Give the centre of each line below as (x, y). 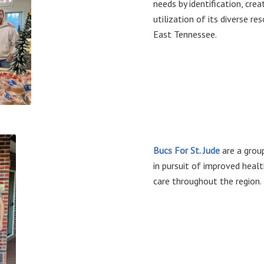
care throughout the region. (208, 181)
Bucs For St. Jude (187, 150)
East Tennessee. (185, 34)
